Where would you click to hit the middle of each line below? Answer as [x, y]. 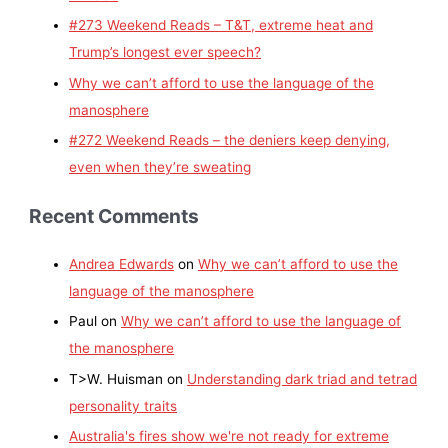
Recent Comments [114, 215]
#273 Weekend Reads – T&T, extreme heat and [221, 25]
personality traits [123, 405]
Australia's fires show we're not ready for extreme [229, 435]
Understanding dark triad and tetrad [302, 378]
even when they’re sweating [160, 166]
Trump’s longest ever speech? [165, 52]
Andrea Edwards [122, 263]
